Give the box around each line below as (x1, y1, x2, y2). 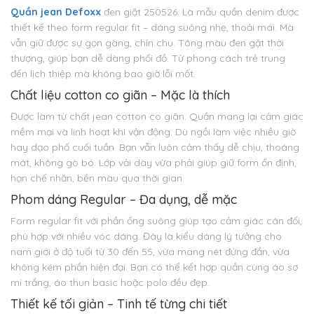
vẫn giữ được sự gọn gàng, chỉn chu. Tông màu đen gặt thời (11, 36, 284, 50)
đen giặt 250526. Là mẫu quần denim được (101, 6, 299, 19)
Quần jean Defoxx (11, 6, 101, 19)
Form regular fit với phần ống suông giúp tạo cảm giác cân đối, (11, 214, 302, 228)
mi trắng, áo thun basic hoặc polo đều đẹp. (11, 276, 210, 289)
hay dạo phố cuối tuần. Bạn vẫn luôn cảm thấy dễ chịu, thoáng (11, 141, 299, 154)
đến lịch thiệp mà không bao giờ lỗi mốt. (11, 67, 196, 81)
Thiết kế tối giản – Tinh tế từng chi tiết (11, 296, 227, 313)
